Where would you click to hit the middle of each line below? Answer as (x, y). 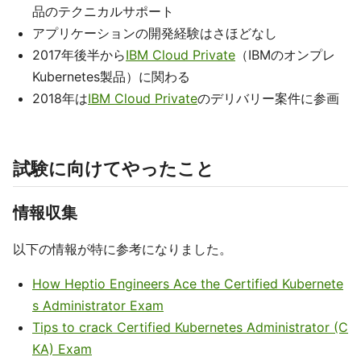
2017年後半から (79, 55)
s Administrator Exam (98, 305)
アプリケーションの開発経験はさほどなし (155, 33)
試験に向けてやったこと (114, 168)
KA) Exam (62, 349)
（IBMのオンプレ (285, 55)
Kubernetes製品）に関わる (111, 77)
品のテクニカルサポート (103, 11)
